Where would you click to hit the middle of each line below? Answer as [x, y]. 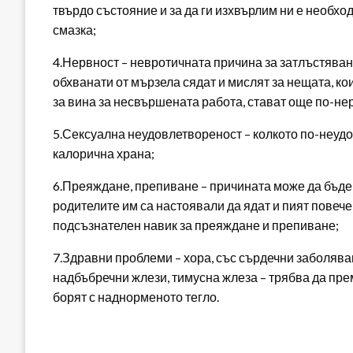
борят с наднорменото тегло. [136, 297]
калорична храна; [104, 154]
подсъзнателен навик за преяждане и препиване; [196, 225]
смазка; [74, 30]
